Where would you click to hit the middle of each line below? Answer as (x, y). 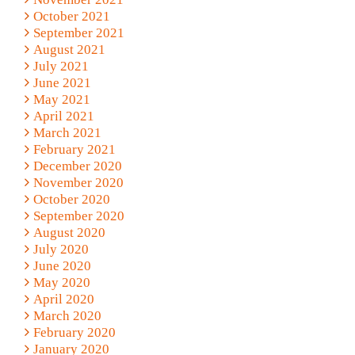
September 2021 (78, 32)
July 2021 (61, 66)
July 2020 (61, 249)
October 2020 (71, 199)
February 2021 (74, 149)
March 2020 (67, 315)
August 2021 (69, 49)
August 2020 (69, 232)
